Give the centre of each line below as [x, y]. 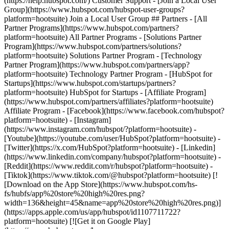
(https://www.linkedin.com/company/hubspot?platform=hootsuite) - [112, 157]
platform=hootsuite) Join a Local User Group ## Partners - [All [106, 19]
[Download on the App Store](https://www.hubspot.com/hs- [101, 184]
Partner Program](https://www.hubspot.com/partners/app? [97, 65]
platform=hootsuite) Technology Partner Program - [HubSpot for [108, 74]
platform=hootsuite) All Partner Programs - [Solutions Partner [103, 37]
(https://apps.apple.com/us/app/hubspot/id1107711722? [92, 212]
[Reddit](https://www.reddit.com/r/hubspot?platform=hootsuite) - [108, 166]
